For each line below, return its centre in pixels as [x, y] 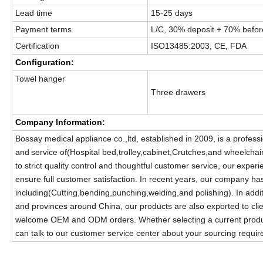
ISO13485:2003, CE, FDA [199, 46]
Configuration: [45, 63]
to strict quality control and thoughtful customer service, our [125, 166]
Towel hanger [40, 79]
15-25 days [172, 13]
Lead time [34, 13]
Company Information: [60, 122]
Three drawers [178, 92]
